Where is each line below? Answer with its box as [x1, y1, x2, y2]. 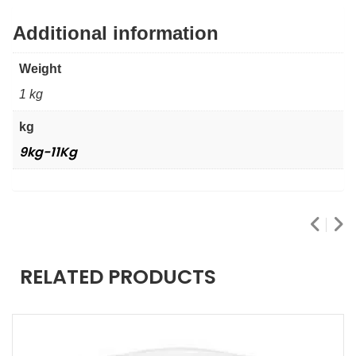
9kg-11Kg [19, 142, 77, 161]
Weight [19, 61, 61, 75]
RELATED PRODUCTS [20, 262, 216, 291]
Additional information [13, 21, 219, 44]
